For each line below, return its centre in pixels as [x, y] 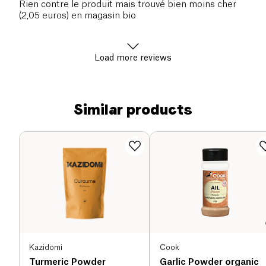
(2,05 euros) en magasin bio [77, 16]
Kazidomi [46, 247]
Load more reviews [133, 58]
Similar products [133, 110]
